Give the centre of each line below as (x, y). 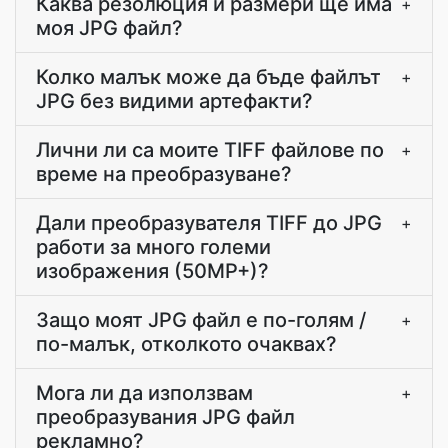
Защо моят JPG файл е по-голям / (201, 320)
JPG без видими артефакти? (174, 101)
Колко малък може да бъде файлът (208, 77)
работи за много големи (153, 247)
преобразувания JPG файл (165, 417)
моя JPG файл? (109, 28)
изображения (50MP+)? (152, 271)
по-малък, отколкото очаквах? (186, 344)
